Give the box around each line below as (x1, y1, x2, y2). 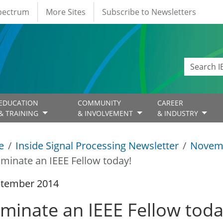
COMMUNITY (78, 98, 121, 108)
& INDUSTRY (157, 109, 200, 118)
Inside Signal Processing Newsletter (15, 139, 179, 153)
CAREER (157, 98, 183, 108)
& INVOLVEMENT (78, 109, 135, 118)
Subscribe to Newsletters (102, 6, 196, 17)
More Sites (46, 6, 86, 17)
